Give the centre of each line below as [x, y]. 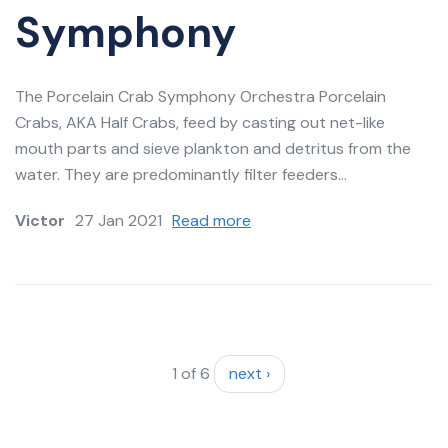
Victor [40, 221]
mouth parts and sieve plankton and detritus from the [213, 149]
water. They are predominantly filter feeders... [181, 175]
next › [249, 374]
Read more [211, 221]
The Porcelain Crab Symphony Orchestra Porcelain [200, 97]
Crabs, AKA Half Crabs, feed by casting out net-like [200, 123]
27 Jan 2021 [118, 221]
